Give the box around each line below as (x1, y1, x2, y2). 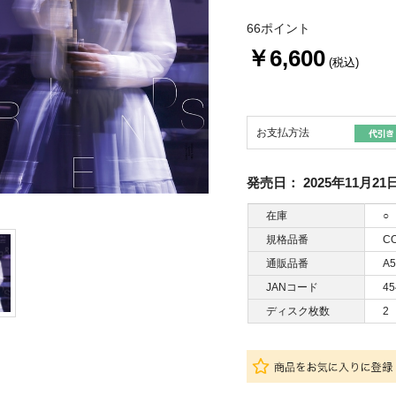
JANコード (265, 281, 318, 294)
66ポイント (247, 21, 311, 36)
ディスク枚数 (265, 305, 330, 318)
